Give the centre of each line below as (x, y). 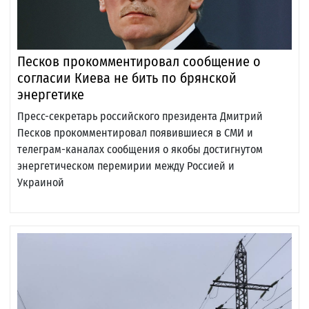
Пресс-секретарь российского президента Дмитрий (140, 117)
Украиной (41, 183)
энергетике (51, 95)
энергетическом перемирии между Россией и (126, 166)
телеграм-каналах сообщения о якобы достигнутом (140, 150)
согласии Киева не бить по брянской (127, 78)
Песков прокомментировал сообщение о (139, 62)
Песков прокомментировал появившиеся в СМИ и (135, 133)
